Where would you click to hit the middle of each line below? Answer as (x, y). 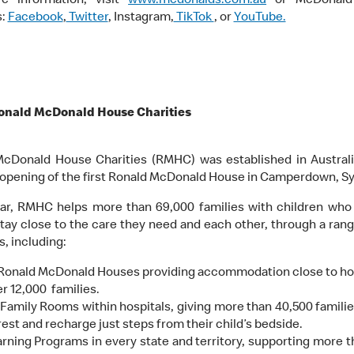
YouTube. (260, 18)
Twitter (87, 18)
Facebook (35, 18)
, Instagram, (141, 18)
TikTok (194, 18)
